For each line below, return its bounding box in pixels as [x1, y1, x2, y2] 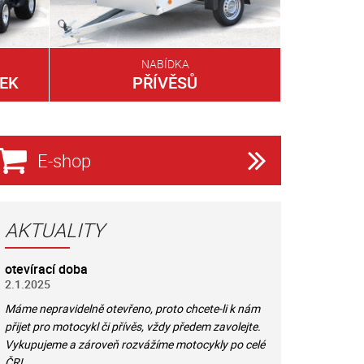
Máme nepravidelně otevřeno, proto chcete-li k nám [5, 300, 260, 316]
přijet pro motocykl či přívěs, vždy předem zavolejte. [5, 318, 261, 334]
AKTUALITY [5, 216, 104, 243]
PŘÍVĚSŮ [132, 71, 197, 93]
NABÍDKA [141, 55, 189, 71]
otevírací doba [5, 259, 88, 278]
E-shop [33, 148, 91, 172]
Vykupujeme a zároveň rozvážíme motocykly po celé [5, 336, 265, 352]
